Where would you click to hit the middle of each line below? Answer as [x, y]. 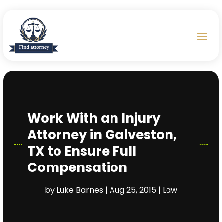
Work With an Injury [94, 119]
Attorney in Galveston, [102, 135]
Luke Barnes [80, 190]
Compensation [78, 168]
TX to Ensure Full [82, 151]
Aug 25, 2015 [133, 190]
